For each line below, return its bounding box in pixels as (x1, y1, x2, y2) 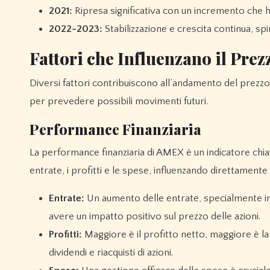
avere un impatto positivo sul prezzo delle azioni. (49, 211, 260, 222)
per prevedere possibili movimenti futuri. (30, 96, 208, 107)
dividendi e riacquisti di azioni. (49, 247, 173, 259)
